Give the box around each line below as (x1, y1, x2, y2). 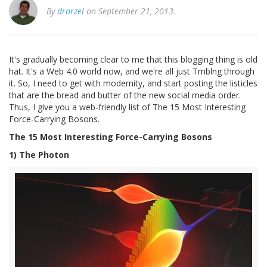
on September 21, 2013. (84, 5, 176, 17)
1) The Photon (9, 149, 69, 161)
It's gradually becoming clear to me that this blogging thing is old (9, 54, 257, 66)
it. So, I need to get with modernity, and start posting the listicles (9, 77, 257, 89)
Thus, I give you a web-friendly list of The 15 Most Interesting (9, 101, 246, 113)
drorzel (57, 5, 84, 17)
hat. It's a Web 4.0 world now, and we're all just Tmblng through (9, 66, 254, 77)
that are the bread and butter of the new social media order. (9, 89, 241, 101)
